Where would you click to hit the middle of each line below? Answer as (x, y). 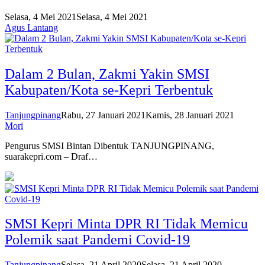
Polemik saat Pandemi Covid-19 (97, 240)
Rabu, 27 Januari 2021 (103, 115)
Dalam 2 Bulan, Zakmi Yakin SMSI (107, 74)
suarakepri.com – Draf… (51, 156)
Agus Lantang (31, 27)
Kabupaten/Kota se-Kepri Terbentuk (109, 90)
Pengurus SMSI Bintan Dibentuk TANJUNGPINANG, (109, 146)
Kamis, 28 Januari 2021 (190, 115)
